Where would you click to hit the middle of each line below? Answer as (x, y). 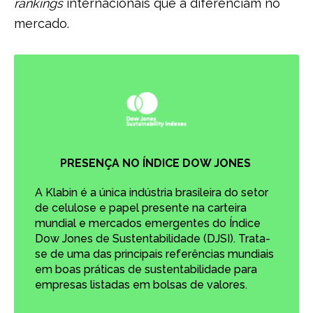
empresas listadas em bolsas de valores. (143, 285)
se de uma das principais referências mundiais (154, 254)
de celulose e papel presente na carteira (141, 208)
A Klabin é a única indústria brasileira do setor (152, 192)
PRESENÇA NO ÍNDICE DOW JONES (156, 163)
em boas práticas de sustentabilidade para (146, 269)
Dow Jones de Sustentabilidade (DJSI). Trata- (153, 239)
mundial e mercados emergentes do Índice (148, 223)
